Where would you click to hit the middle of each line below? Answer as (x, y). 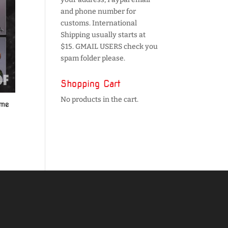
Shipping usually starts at (103, 35)
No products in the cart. (100, 99)
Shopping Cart (91, 84)
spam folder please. (93, 58)
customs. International (99, 23)
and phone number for (98, 11)
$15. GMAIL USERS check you (109, 47)
